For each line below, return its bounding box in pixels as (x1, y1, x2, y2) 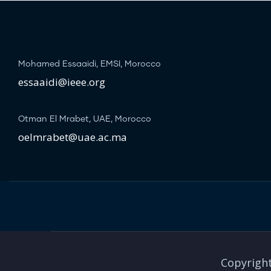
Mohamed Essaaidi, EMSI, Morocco (18, 60, 161, 69)
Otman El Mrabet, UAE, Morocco (18, 115, 151, 124)
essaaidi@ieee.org (18, 75, 105, 90)
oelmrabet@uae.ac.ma (18, 130, 127, 145)
